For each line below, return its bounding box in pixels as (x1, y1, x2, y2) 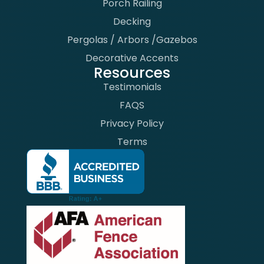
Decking (113, 14, 151, 28)
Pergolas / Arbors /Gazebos (67, 32, 197, 47)
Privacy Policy (100, 116, 164, 130)
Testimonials (103, 80, 161, 94)
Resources (94, 62, 170, 83)
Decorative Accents (85, 51, 179, 65)
